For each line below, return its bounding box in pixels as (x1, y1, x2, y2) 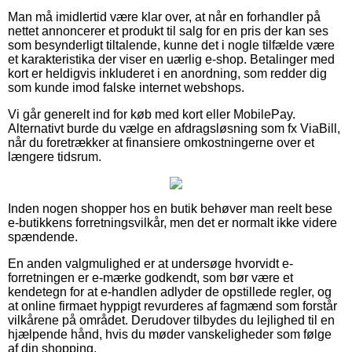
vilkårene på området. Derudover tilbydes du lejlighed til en (8, 313, 335, 327)
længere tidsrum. (8, 149, 101, 163)
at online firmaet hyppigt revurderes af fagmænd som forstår (8, 299, 337, 313)
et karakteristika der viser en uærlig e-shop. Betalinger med (8, 52, 335, 66)
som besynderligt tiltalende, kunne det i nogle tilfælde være (8, 38, 335, 52)
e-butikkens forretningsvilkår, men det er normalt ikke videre (8, 215, 337, 229)
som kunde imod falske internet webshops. (8, 80, 244, 94)
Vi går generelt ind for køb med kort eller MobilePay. (8, 107, 295, 121)
